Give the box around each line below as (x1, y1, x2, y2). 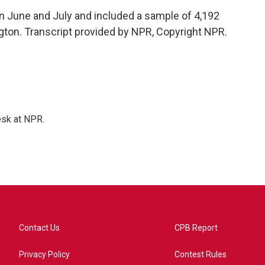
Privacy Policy (19, 250, 70, 259)
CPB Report (174, 223, 218, 232)
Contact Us (19, 223, 60, 232)
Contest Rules (174, 250, 227, 259)
